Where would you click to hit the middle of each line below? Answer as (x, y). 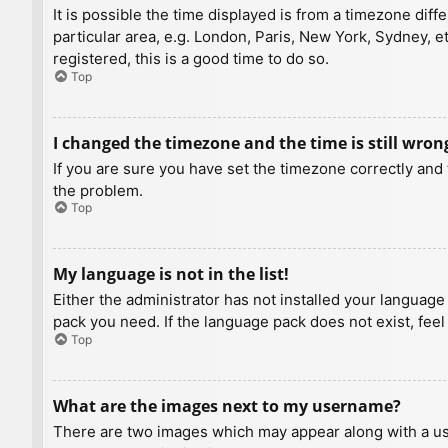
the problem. (98, 190)
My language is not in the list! (171, 274)
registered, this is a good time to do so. (191, 59)
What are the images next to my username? (227, 405)
